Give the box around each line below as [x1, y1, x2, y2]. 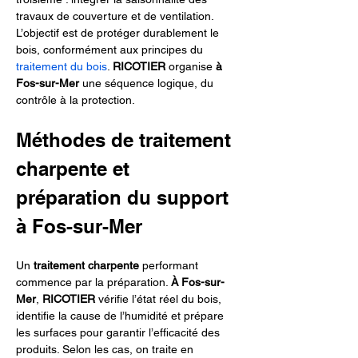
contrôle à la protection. [16, 93, 135, 106]
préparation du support [16, 186, 234, 209]
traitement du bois [16, 60, 107, 73]
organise [165, 60, 216, 73]
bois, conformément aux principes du [16, 43, 206, 56]
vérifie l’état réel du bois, [95, 292, 225, 305]
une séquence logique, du [79, 77, 217, 89]
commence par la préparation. [16, 276, 171, 288]
